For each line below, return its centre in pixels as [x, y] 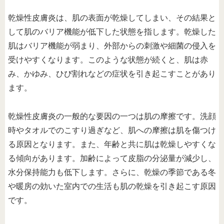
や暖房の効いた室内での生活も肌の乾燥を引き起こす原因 [112, 186]
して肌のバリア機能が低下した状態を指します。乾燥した [112, 31]
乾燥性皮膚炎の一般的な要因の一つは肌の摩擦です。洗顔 [112, 116]
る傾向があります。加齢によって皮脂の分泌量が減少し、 [112, 158]
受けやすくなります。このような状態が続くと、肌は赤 [108, 59]
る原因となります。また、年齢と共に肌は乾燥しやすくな [112, 144]
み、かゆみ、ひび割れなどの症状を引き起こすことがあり [112, 73]
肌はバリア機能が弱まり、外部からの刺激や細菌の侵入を [112, 45]
